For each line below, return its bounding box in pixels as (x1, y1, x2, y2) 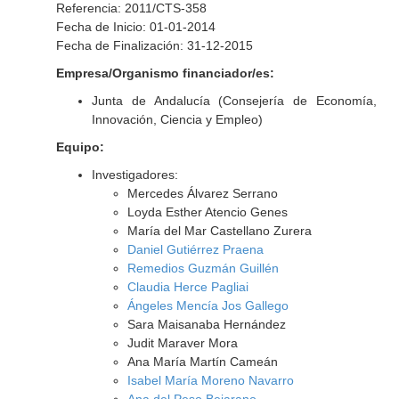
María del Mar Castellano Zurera (126, 224, 312, 238)
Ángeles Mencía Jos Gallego (126, 298, 289, 313)
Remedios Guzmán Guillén (126, 261, 279, 275)
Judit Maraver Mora (126, 336, 238, 350)
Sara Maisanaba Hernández (126, 317, 286, 331)
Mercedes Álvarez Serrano (126, 186, 278, 200)
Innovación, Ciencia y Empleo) (91, 112, 263, 126)
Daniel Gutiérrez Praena (126, 242, 264, 256)
